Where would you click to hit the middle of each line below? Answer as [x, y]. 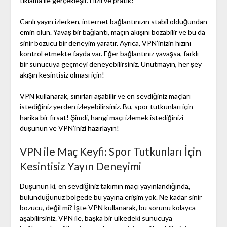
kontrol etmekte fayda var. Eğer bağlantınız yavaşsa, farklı [109, 54]
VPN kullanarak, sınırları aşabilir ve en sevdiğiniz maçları [105, 96]
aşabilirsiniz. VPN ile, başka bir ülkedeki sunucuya [96, 218]
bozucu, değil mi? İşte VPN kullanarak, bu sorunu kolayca [107, 208]
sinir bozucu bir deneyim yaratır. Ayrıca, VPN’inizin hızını [105, 43]
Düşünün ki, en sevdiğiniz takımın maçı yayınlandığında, [105, 186]
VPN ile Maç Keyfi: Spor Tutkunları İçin [110, 152]
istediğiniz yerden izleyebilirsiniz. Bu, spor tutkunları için [106, 107]
